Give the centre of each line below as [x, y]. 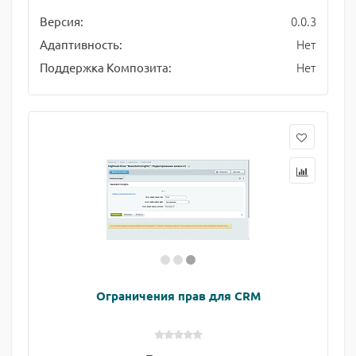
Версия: [62, 21]
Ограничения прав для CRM [178, 296]
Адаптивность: [81, 44]
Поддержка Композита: [106, 67]
